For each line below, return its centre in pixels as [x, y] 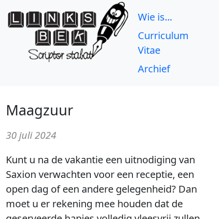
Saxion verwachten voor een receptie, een [100, 174]
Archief [154, 69]
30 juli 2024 [31, 135]
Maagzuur [40, 110]
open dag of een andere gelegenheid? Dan [101, 189]
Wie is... [155, 17]
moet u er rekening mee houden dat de [94, 204]
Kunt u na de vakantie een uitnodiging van [100, 160]
